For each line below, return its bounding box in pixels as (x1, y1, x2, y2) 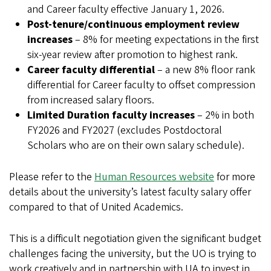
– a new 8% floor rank (155, 62, 255, 77)
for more (214, 169, 255, 184)
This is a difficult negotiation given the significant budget (9, 231, 261, 246)
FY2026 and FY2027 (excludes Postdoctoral (27, 123, 222, 138)
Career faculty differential (27, 62, 155, 77)
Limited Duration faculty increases (27, 108, 195, 123)
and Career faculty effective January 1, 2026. (27, 2, 224, 17)
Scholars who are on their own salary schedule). (27, 138, 247, 153)
